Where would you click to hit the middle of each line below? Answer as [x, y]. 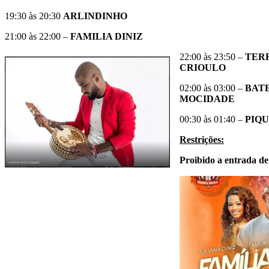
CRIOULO [203, 67]
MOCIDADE [207, 98]
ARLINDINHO [95, 16]
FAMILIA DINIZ [107, 36]
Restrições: [202, 139]
